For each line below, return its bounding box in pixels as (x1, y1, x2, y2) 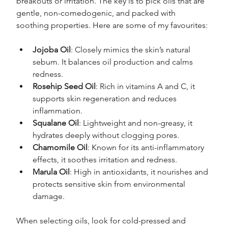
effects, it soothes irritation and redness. (33, 154, 178, 164)
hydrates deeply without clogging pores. (33, 130, 180, 140)
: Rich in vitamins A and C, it (96, 81, 197, 91)
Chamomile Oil (33, 142, 88, 152)
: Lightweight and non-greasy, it (79, 118, 195, 128)
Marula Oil (33, 166, 70, 177)
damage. (33, 191, 65, 201)
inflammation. (33, 105, 83, 116)
